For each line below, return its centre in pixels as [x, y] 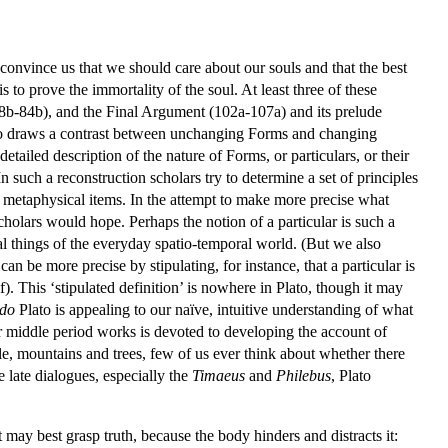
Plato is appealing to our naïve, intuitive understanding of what [214, 309]
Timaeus [218, 375]
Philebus [303, 375]
